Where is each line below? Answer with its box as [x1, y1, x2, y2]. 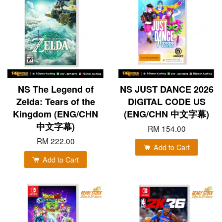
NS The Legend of [17, 82, 94, 96]
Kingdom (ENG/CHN [13, 107, 98, 120]
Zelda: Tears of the [16, 95, 95, 108]
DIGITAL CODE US [127, 95, 206, 108]
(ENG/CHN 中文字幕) [124, 107, 209, 120]
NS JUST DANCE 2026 [119, 82, 214, 96]
